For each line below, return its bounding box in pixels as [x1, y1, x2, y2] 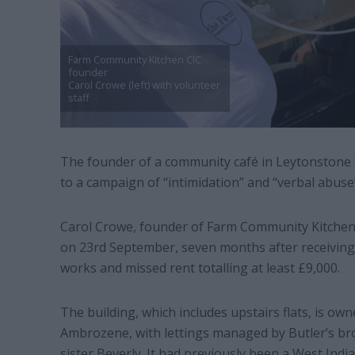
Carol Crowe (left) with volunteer [67, 78, 220, 93]
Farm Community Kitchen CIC [67, 52, 201, 67]
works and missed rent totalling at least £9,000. [59, 259, 343, 277]
